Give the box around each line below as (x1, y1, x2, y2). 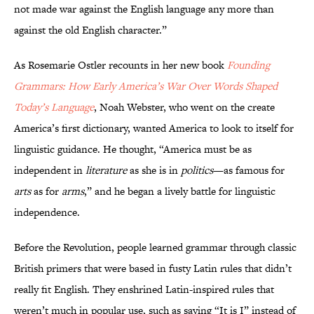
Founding (227, 57, 270, 73)
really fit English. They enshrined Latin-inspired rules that (14, 282, 274, 297)
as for (31, 184, 62, 199)
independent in (14, 163, 86, 178)
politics (181, 163, 213, 178)
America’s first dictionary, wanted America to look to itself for (14, 121, 294, 136)
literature (86, 163, 127, 178)
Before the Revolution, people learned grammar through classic (14, 240, 296, 255)
